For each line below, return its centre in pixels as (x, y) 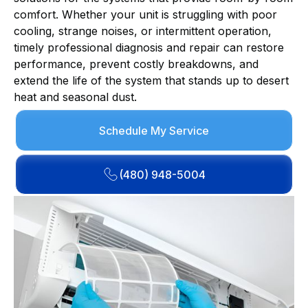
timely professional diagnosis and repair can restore (149, 47)
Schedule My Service (154, 130)
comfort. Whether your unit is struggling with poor (145, 14)
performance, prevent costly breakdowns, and (136, 64)
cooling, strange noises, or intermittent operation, (143, 31)
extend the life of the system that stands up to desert (151, 80)
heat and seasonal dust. (75, 97)
